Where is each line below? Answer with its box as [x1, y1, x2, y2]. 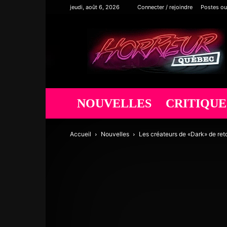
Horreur [156, 28, 182, 38]
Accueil [70, 130, 91, 138]
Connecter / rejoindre [137, 4, 193, 11]
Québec [156, 39, 182, 49]
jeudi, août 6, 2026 [70, 4, 120, 11]
